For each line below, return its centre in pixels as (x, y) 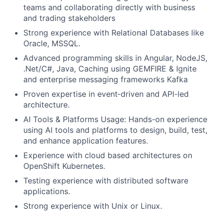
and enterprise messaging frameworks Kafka (106, 79)
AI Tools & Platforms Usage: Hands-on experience (115, 119)
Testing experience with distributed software (106, 181)
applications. (47, 191)
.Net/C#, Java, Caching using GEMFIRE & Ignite (110, 69)
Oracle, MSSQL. (52, 43)
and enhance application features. (86, 141)
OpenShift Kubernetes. (64, 166)
